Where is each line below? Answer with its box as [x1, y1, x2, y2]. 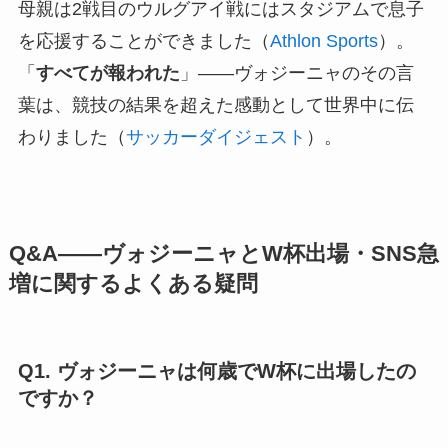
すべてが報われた [35, 63, 180, 84]
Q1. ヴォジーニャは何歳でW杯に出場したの [17, 360, 416, 383]
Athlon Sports [269, 31, 378, 52]
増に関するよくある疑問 [8, 272, 258, 297]
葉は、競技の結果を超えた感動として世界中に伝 [17, 95, 414, 116]
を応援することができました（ [17, 31, 270, 52]
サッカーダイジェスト [125, 127, 306, 148]
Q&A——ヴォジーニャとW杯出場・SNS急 [8, 242, 439, 267]
